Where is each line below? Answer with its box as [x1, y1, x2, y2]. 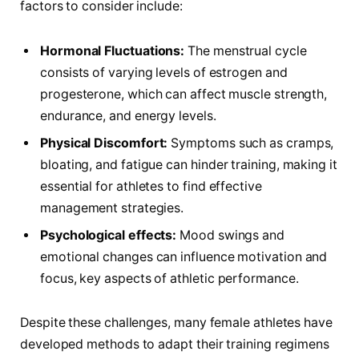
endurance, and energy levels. [40, 107, 216, 123]
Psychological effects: [40, 227, 177, 243]
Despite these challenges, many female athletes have [20, 315, 333, 331]
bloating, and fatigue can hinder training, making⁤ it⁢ [40, 156, 337, 172]
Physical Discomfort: [40, 135, 168, 151]
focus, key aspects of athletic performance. [40, 270, 299, 286]
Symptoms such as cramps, [167, 135, 334, 151]
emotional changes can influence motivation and [40, 248, 328, 264]
